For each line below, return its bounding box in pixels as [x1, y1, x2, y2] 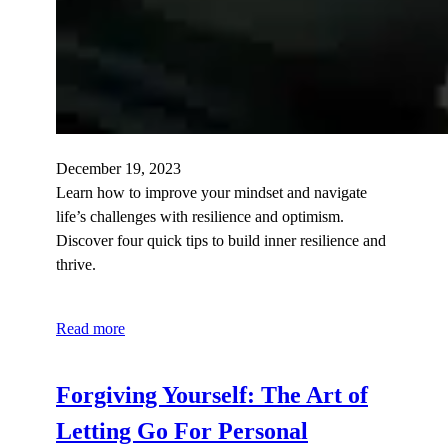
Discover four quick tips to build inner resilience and [56, 231, 386, 249]
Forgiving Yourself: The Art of [56, 381, 368, 408]
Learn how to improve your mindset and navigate [56, 183, 367, 201]
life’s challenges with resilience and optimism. [56, 207, 344, 225]
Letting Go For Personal [56, 417, 308, 444]
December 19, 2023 [56, 159, 181, 177]
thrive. [56, 255, 96, 273]
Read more [56, 319, 125, 337]
